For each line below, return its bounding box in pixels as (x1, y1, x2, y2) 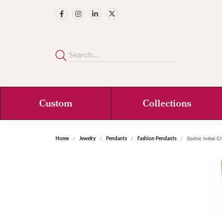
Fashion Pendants (137, 135, 176, 142)
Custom (39, 97, 72, 112)
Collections (142, 97, 191, 112)
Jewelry (79, 135, 96, 142)
